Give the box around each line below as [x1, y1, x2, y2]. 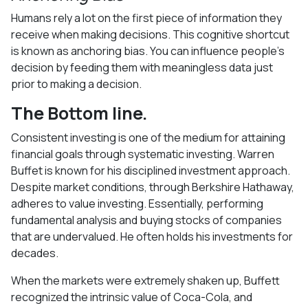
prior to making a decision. [11, 76, 142, 91]
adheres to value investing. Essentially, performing [11, 195, 263, 211]
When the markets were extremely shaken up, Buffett [11, 272, 280, 288]
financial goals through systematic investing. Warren [11, 146, 274, 162]
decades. [11, 245, 58, 261]
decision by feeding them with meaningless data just [11, 59, 273, 75]
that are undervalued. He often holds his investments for [11, 228, 293, 244]
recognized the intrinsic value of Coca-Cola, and [11, 289, 252, 305]
